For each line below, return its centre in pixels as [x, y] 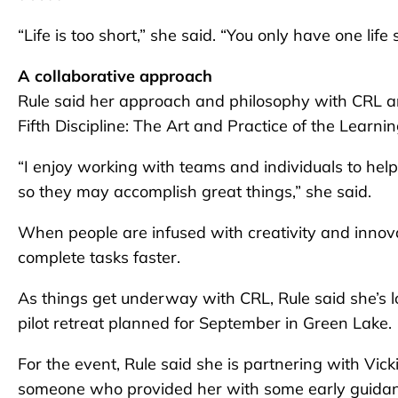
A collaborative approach [115, 76]
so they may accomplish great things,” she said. [195, 191]
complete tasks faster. [99, 257]
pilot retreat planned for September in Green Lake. [205, 322]
